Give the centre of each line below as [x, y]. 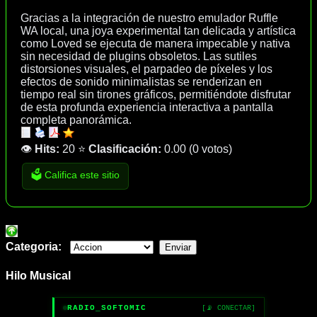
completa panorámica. [76, 120]
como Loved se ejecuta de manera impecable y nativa [155, 43]
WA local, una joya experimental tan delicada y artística [158, 30]
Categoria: [35, 246]
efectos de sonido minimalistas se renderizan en [141, 81]
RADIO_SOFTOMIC [107, 308]
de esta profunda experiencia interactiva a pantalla [147, 107]
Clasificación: [126, 149]
